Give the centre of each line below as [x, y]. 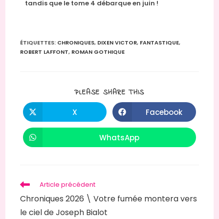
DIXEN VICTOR [117, 43]
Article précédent [68, 185]
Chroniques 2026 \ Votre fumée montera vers [109, 199]
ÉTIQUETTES [37, 43]
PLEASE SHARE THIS [109, 93]
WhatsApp [119, 137]
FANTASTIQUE [160, 43]
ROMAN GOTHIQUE [98, 52]
